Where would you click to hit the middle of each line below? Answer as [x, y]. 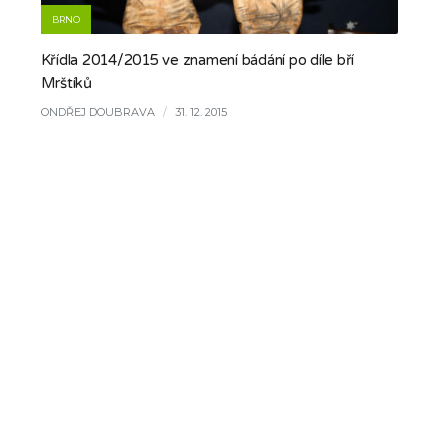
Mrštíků [66, 83]
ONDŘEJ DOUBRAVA [97, 112]
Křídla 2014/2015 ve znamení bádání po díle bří [197, 60]
